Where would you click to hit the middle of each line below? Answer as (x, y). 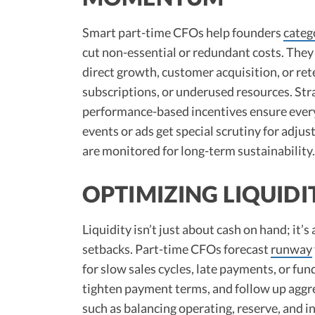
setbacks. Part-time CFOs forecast (176, 249)
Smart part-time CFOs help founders (183, 32)
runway (291, 249)
